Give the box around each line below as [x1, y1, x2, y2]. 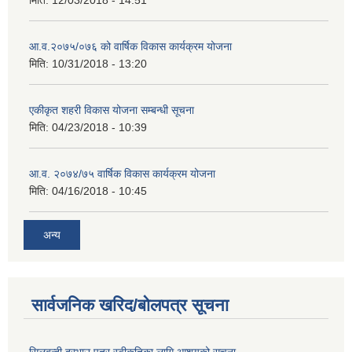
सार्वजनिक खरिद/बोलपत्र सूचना [31, 295, 229, 316]
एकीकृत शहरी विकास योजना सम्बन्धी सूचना [29, 103, 194, 116]
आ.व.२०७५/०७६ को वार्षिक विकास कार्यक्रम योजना [29, 39, 232, 53]
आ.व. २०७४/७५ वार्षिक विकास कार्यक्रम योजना [29, 167, 215, 180]
